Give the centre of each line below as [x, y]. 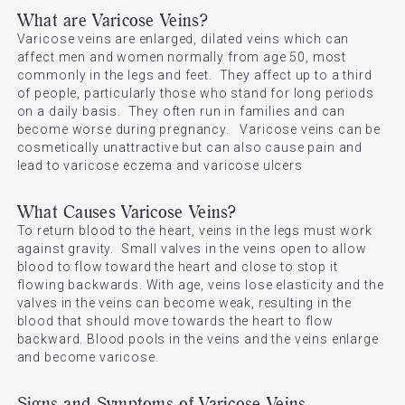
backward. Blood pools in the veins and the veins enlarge [198, 339]
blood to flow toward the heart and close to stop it [177, 267]
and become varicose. [88, 357]
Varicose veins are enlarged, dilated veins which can [183, 39]
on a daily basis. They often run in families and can [181, 111]
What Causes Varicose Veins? [127, 211]
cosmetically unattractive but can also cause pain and [190, 147]
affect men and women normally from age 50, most [182, 57]
